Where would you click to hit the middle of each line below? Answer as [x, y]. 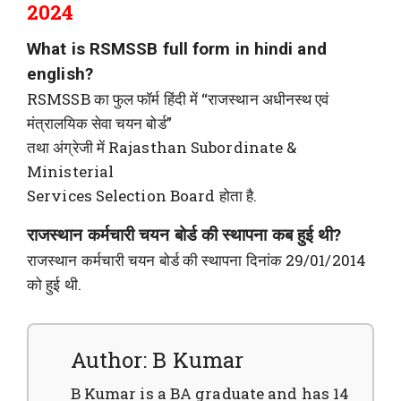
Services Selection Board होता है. [142, 196]
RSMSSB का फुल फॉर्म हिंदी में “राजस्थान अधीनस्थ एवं [178, 99]
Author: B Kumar [157, 360]
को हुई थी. [54, 285]
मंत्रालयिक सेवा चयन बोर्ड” [99, 124]
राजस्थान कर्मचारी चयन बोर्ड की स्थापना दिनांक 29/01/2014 [196, 260]
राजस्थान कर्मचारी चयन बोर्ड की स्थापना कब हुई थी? [184, 235]
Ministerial [71, 172]
